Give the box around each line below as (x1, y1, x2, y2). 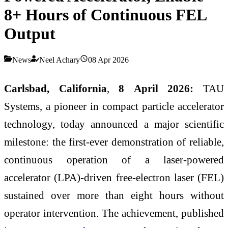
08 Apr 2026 (88, 55, 129, 64)
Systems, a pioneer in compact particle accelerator (4, 100, 224, 112)
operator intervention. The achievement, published (4, 207, 224, 219)
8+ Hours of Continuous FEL (4, 6, 206, 24)
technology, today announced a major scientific (4, 118, 224, 130)
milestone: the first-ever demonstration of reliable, (4, 135, 224, 148)
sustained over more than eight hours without (4, 189, 224, 201)
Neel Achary (39, 55, 80, 64)
